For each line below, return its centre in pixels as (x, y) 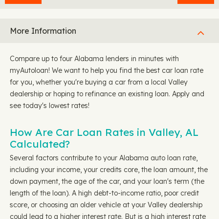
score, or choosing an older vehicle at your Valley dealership (106, 205)
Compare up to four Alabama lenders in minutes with (94, 59)
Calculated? (40, 144)
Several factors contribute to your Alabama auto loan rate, (104, 158)
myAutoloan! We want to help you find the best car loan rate (107, 70)
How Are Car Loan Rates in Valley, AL (104, 132)
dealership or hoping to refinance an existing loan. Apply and (107, 94)
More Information (43, 31)
